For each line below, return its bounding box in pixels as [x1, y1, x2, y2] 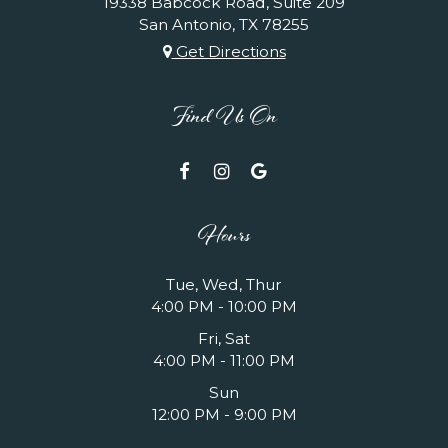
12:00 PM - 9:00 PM [151, 405, 297, 425]
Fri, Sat [198, 329, 250, 349]
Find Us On [170, 96, 278, 143]
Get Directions [171, 42, 286, 62]
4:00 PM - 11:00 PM [153, 351, 295, 371]
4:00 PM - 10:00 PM [151, 297, 297, 317]
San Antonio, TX [139, 15, 262, 35]
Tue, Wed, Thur [166, 275, 282, 295]
